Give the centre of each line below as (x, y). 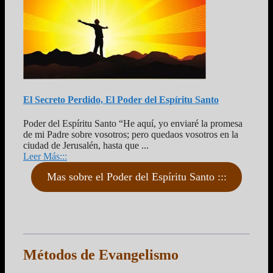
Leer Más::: (45, 157)
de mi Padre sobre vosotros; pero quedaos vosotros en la (131, 135)
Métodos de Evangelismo (101, 254)
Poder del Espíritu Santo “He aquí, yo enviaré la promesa (133, 124)
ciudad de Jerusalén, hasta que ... (86, 146)
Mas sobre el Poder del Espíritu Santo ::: (136, 177)
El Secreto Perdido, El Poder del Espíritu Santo (121, 99)
